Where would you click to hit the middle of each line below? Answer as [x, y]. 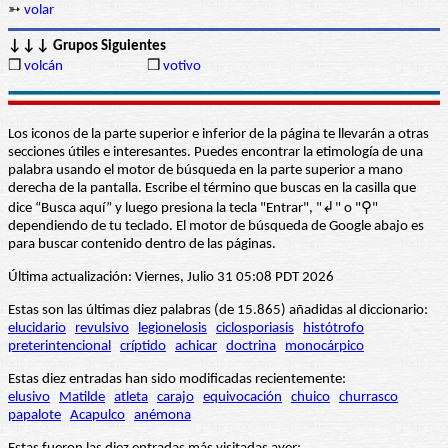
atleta [131, 398]
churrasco [368, 398]
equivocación [242, 398]
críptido [143, 347]
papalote [34, 416]
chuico [310, 398]
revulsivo [102, 329]
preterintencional [59, 347]
